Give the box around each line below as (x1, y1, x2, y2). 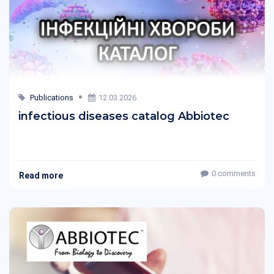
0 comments (212, 169, 256, 178)
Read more (19, 170, 63, 180)
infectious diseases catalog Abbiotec (18, 109, 229, 123)
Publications (30, 93, 73, 102)
